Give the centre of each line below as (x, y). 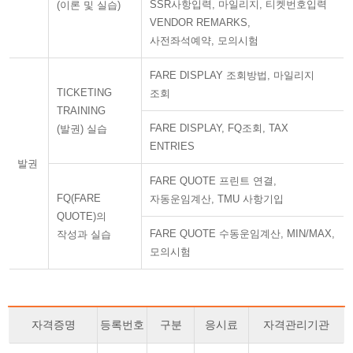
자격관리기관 (296, 325)
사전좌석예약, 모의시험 (204, 41)
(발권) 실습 (82, 129)
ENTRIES (172, 146)
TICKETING (84, 93)
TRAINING (81, 111)
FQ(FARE (79, 198)
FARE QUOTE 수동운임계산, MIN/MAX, (242, 234)
